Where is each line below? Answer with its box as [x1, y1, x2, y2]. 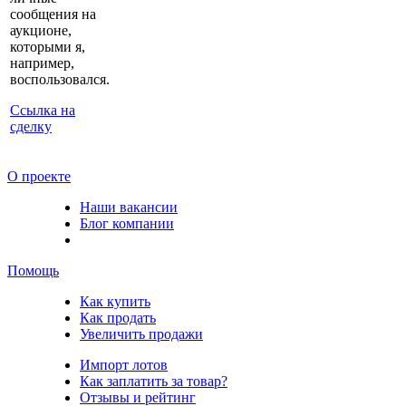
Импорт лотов [80, 356, 168, 372]
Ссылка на [10, 101, 75, 118]
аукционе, [10, 22, 72, 38]
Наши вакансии [80, 198, 178, 215]
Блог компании [80, 215, 174, 231]
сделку [10, 118, 52, 134]
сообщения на [10, 5, 96, 22]
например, [10, 54, 74, 71]
